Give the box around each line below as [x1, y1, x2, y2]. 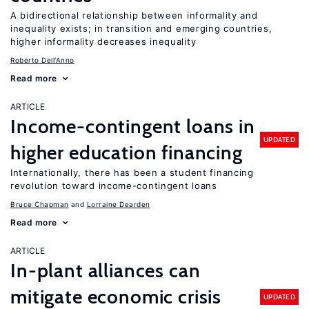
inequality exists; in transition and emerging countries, [10, 23, 272, 34]
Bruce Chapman [10, 200, 69, 208]
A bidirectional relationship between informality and [10, 10, 258, 21]
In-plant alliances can [10, 259, 201, 282]
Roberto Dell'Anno [10, 56, 74, 64]
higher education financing [10, 141, 243, 164]
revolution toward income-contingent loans [10, 180, 217, 191]
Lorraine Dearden [86, 200, 150, 208]
